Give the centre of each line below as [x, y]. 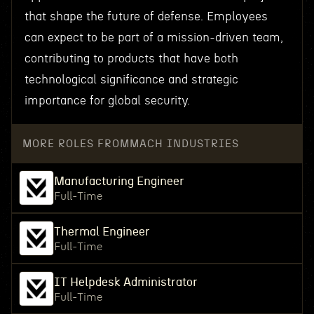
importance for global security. [107, 101]
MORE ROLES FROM [76, 144]
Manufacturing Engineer [119, 181]
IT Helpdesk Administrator [125, 282]
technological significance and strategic [131, 80]
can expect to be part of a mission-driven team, [153, 37]
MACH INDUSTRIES [184, 144]
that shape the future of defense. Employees [146, 16]
